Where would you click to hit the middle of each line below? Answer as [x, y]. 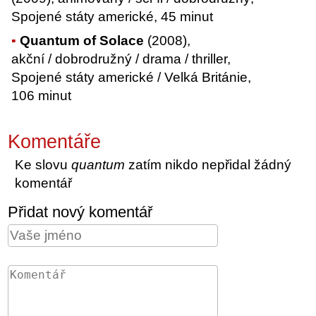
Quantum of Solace [82, 41]
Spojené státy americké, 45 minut [113, 17]
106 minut [42, 96]
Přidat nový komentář [80, 212]
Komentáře [55, 142]
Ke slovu [43, 165]
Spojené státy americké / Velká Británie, [132, 78]
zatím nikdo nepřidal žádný [208, 165]
